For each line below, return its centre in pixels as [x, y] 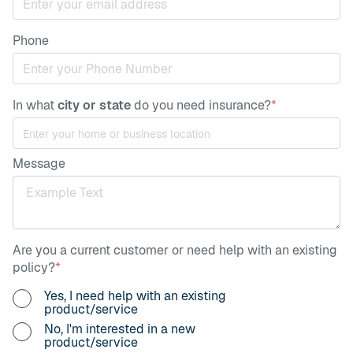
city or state [94, 105]
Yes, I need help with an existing [135, 296]
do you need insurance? [201, 105]
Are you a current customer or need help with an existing [175, 250]
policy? [34, 268]
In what [35, 105]
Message [39, 163]
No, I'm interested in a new [120, 329]
